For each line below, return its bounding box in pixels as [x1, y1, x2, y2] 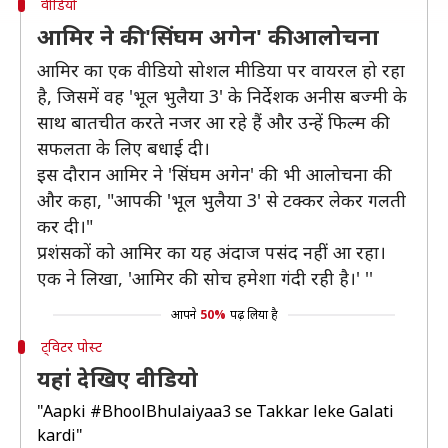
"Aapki [37, 400, 90, 422]
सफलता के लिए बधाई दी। [37, 136, 210, 160]
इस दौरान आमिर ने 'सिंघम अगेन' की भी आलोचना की [37, 162, 392, 186]
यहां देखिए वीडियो [37, 363, 198, 393]
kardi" [37, 424, 83, 446]
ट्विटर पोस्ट [40, 337, 102, 356]
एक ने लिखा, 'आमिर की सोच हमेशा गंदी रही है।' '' [37, 266, 373, 290]
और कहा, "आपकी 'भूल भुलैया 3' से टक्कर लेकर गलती [37, 188, 406, 212]
